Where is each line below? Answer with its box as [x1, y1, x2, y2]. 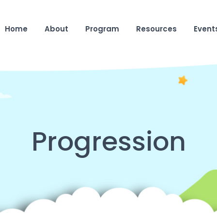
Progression [31, 130, 186, 156]
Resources [136, 23, 177, 34]
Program [85, 23, 119, 34]
